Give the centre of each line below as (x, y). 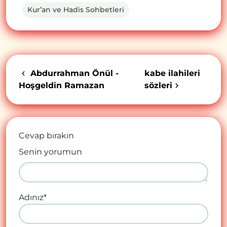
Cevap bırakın (46, 135)
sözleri (159, 85)
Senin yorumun (50, 152)
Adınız (31, 197)
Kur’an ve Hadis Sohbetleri (76, 9)
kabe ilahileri (173, 73)
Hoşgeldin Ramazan (62, 85)
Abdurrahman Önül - (73, 73)
